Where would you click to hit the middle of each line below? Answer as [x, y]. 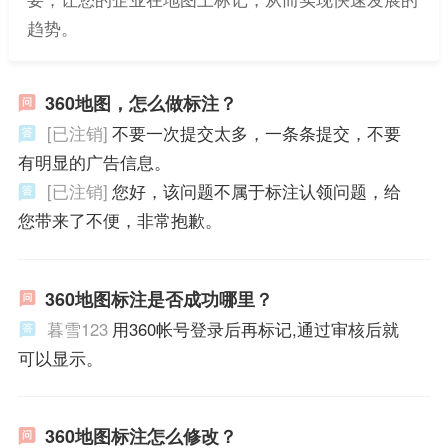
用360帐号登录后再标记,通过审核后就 [255, 328]
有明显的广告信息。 [94, 161]
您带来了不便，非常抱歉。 [119, 219]
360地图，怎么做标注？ [140, 102]
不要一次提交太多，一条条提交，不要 [256, 132]
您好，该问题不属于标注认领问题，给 [256, 190]
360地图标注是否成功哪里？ [158, 298]
